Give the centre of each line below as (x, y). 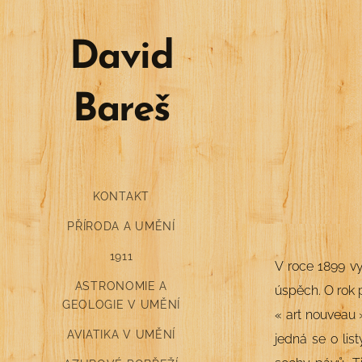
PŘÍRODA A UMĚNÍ (121, 226)
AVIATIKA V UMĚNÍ (121, 334)
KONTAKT (121, 196)
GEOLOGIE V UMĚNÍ (121, 304)
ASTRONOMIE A (121, 286)
